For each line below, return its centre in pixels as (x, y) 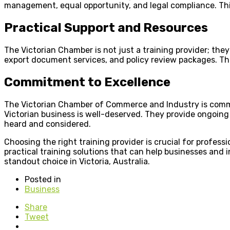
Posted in (43, 179)
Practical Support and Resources (106, 28)
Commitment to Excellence (87, 82)
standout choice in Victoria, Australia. (77, 161)
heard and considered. (47, 124)
